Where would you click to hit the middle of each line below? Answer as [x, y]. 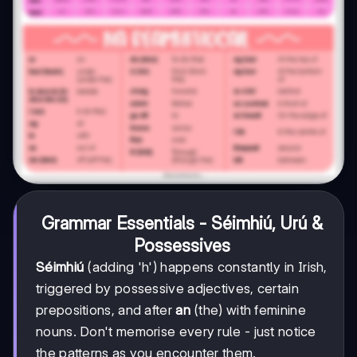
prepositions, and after [106, 310]
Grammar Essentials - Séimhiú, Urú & [182, 224]
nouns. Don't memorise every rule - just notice [176, 332]
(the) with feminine [248, 310]
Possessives [182, 246]
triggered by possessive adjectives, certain [167, 289]
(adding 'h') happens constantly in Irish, [206, 267]
